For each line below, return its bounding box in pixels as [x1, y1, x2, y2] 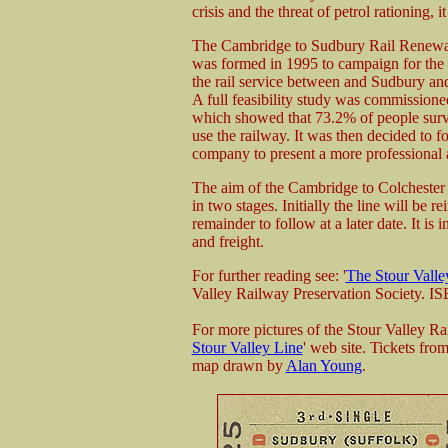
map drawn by [191, 357, 286, 374]
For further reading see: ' [191, 267, 346, 284]
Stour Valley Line [191, 339, 303, 356]
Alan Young [285, 357, 362, 374]
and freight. [191, 233, 264, 250]
